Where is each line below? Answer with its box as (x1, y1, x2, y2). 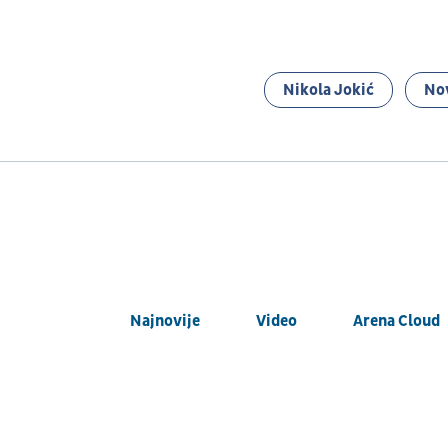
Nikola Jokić (282, 80, 374, 101)
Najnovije (130, 310, 200, 331)
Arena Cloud (353, 310, 440, 331)
